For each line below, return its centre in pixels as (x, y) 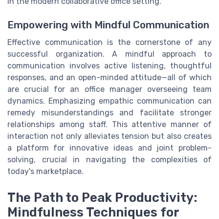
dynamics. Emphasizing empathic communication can (109, 101)
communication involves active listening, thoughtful (109, 66)
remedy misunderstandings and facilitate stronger (109, 113)
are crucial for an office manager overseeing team (109, 89)
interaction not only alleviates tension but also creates (109, 136)
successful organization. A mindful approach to (109, 54)
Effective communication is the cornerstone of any (109, 43)
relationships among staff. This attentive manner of (109, 125)
